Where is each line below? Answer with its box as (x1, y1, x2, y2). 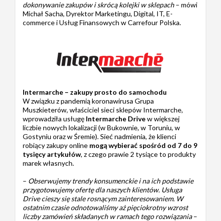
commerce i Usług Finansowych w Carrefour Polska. (23, 18, 181, 27)
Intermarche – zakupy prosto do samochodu (23, 87, 167, 96)
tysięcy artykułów (23, 149, 81, 158)
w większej (146, 114, 180, 123)
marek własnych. (23, 158, 74, 167)
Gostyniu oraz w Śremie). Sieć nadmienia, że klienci (23, 132, 176, 141)
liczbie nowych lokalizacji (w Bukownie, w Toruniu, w (23, 123, 180, 132)
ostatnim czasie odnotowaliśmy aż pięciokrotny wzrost (23, 203, 188, 212)
